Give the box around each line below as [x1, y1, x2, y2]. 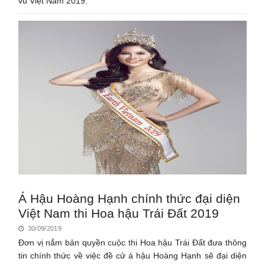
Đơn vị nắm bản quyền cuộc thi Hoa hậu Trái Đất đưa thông [18, 237, 247, 247]
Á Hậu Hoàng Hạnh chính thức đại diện [18, 191, 241, 205]
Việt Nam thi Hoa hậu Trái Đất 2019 [18, 206, 219, 220]
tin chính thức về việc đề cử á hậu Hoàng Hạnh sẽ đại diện [18, 250, 247, 260]
